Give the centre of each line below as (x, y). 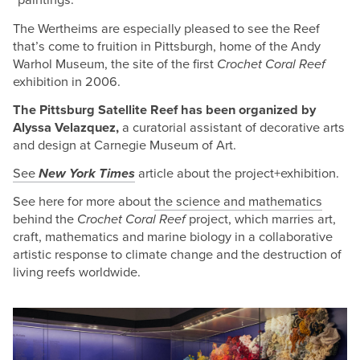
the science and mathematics (239, 201)
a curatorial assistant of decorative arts (234, 127)
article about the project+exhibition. (237, 173)
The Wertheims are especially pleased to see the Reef (167, 29)
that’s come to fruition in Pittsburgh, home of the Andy (167, 46)
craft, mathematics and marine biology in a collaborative (173, 237)
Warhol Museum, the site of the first (115, 64)
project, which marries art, (261, 219)
